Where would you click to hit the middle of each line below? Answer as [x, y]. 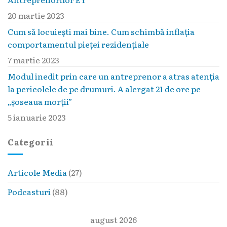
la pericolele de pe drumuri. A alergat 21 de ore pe [104, 88]
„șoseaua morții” [40, 101]
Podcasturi [29, 192]
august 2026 [113, 220]
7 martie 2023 [33, 60]
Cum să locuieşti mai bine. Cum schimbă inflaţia [101, 31]
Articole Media [37, 173]
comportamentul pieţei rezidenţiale [78, 44]
